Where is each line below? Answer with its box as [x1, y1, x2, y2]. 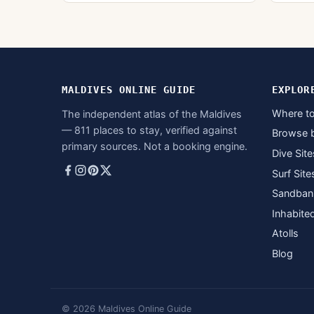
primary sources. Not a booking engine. [62, 139, 247, 152]
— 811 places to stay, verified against [62, 123, 237, 136]
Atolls [272, 227, 299, 240]
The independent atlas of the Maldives [62, 107, 242, 120]
